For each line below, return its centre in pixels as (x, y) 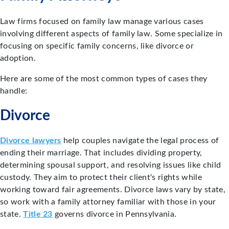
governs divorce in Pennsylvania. (114, 214)
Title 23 (38, 214)
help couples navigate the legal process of (140, 141)
